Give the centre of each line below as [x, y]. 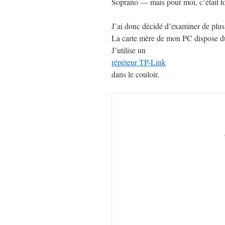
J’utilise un [129, 50]
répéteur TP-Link [139, 62]
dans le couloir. [135, 74]
